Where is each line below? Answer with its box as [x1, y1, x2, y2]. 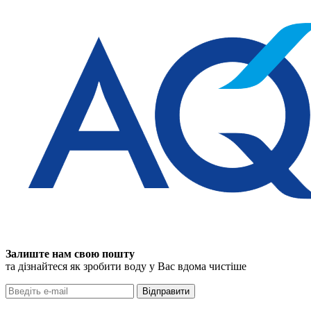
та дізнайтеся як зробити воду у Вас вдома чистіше [6, 260, 246, 272]
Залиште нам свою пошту [6, 247, 135, 260]
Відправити [142, 285, 190, 296]
